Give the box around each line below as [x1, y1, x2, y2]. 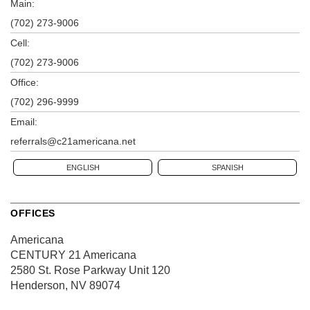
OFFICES [10, 207, 55, 219]
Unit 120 [126, 264, 170, 276]
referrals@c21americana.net [10, 135, 136, 147]
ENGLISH [66, 163, 100, 172]
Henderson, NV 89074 [10, 279, 120, 291]
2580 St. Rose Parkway [10, 264, 126, 276]
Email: [10, 116, 37, 127]
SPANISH [211, 163, 244, 172]
